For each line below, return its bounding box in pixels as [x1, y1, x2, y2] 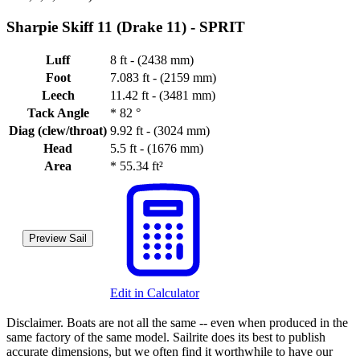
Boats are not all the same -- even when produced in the [67, 316, 348, 330]
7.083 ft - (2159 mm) [110, 71, 216, 85]
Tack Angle [27, 106, 89, 121]
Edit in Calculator [110, 286, 199, 301]
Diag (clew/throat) [9, 124, 107, 138]
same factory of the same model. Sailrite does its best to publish [6, 330, 325, 345]
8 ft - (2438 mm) [110, 53, 194, 67]
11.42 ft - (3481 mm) [110, 88, 215, 103]
